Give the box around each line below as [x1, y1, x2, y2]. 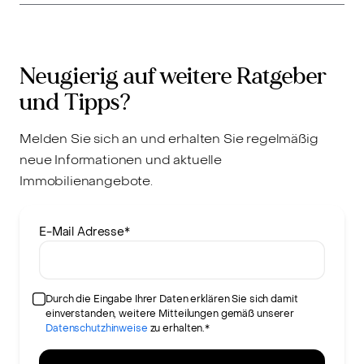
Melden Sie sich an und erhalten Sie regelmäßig [19, 130, 318, 148]
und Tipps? [19, 88, 131, 118]
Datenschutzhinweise [45, 322, 148, 336]
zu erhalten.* [147, 322, 210, 336]
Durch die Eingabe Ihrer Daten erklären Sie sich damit [45, 292, 298, 306]
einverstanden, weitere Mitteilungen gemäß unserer [45, 307, 295, 321]
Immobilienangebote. [19, 172, 153, 190]
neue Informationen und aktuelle [19, 151, 223, 169]
